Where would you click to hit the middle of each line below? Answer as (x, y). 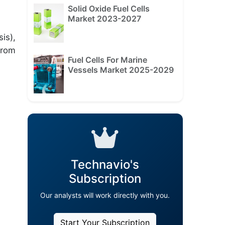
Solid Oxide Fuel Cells (108, 9)
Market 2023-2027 (104, 19)
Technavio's (105, 165)
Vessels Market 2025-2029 (121, 70)
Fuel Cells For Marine (107, 60)
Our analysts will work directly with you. (105, 195)
